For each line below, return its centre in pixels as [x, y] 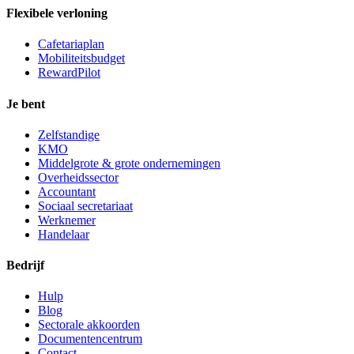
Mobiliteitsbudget [81, 58]
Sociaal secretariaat [85, 205]
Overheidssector [78, 177]
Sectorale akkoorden [89, 325]
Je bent [26, 104]
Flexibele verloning [57, 13]
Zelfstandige [69, 134]
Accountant [67, 191]
